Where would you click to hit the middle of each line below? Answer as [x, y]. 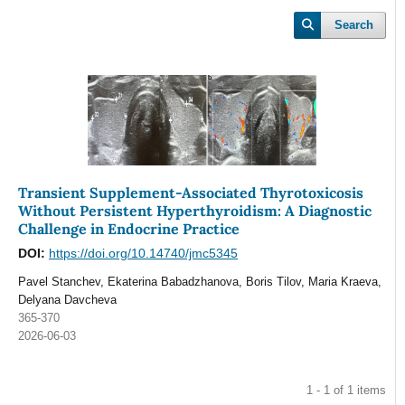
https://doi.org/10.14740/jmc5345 [143, 254]
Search [354, 25]
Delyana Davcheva [67, 300]
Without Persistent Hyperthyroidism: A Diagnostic [194, 211]
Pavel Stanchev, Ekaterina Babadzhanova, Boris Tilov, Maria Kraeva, [199, 282]
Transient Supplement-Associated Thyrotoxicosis [190, 193]
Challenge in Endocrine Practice [128, 229]
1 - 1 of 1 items [347, 390]
